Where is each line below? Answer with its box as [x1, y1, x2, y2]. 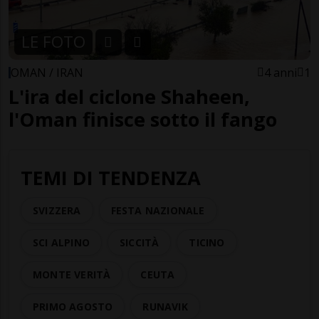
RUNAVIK [142, 300, 188, 314]
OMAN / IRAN [11, 65, 83, 81]
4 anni [264, 65, 297, 81]
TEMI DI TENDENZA [21, 164, 201, 192]
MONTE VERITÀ [33, 268, 111, 282]
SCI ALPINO [33, 236, 90, 250]
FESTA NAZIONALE [110, 204, 205, 218]
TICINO [189, 236, 225, 250]
